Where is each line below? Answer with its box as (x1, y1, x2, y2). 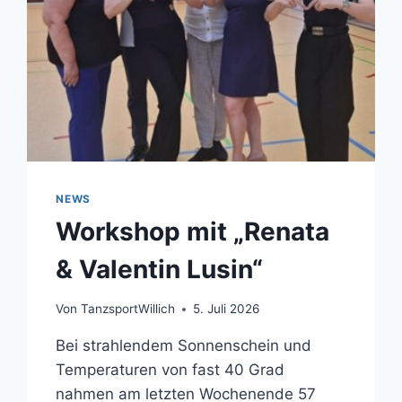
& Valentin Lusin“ (56, 253, 264, 284)
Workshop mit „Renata (56, 215, 330, 247)
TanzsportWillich (80, 301, 175, 317)
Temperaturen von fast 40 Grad (56, 361, 285, 380)
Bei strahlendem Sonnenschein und (56, 336, 312, 355)
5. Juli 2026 (192, 301, 259, 317)
